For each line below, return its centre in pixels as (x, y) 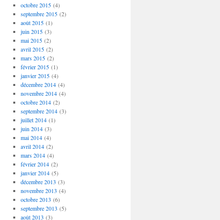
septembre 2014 (39, 111)
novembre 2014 (39, 93)
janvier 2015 (35, 76)
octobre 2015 (36, 5)
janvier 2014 (35, 173)
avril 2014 (32, 146)
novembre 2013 (39, 191)
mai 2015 (31, 40)
